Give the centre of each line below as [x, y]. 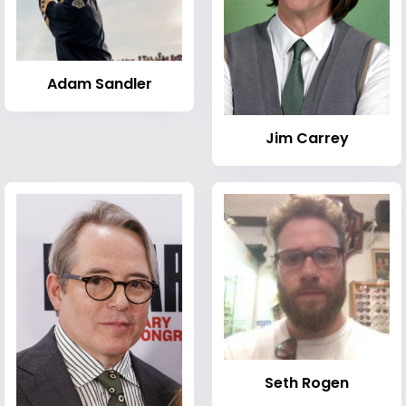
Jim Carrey [307, 138]
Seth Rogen [307, 382]
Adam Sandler [99, 83]
